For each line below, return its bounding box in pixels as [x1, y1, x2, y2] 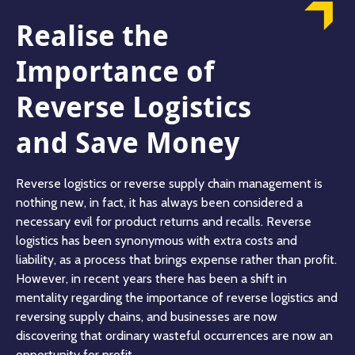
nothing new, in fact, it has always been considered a [16, 194, 303, 210]
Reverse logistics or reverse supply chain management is [16, 175, 323, 191]
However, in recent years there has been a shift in [16, 270, 287, 286]
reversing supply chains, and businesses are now [16, 308, 277, 324]
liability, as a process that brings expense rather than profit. [16, 251, 337, 267]
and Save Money [16, 122, 239, 162]
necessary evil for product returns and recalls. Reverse [16, 213, 311, 229]
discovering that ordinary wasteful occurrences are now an [16, 327, 333, 343]
